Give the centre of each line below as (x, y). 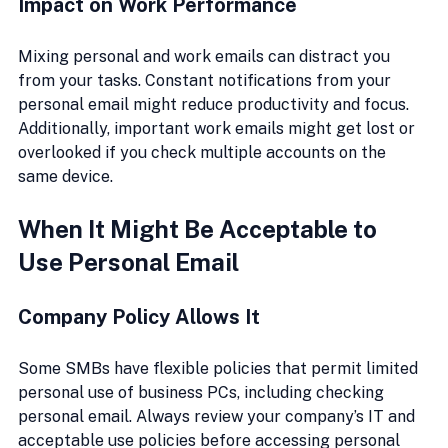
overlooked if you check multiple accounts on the (204, 152)
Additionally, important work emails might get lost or (218, 128)
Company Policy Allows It (139, 316)
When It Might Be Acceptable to (200, 228)
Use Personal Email (128, 261)
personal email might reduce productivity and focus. (215, 104)
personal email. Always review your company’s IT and (218, 416)
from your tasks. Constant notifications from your (206, 80)
